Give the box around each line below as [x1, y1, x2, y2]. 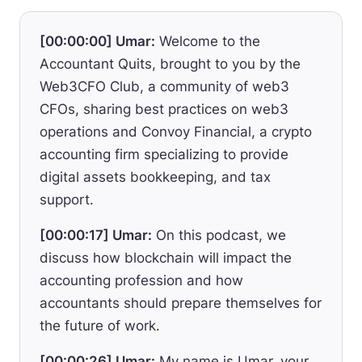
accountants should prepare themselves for [40, 295, 322, 311]
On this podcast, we [152, 227, 286, 243]
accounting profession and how [40, 272, 243, 288]
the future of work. [40, 318, 160, 334]
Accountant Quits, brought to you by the [40, 56, 301, 72]
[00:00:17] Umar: [40, 227, 152, 243]
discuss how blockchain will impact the [40, 250, 292, 266]
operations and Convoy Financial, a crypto [40, 124, 312, 140]
